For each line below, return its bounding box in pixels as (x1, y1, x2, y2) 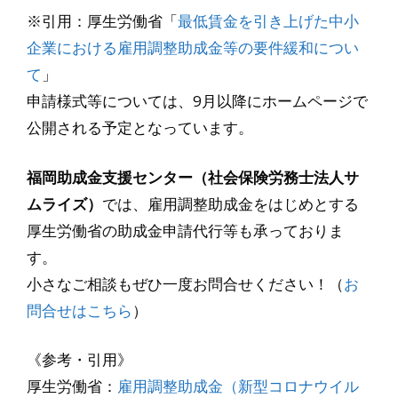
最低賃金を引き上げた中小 (178, 11, 359, 32)
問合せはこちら (27, 299, 132, 321)
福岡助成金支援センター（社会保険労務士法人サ (27, 166, 359, 187)
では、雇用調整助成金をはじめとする (102, 193, 359, 214)
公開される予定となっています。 (27, 117, 253, 139)
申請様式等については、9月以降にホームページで (27, 91, 368, 112)
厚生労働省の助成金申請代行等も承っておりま (27, 219, 344, 241)
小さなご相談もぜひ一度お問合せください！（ (27, 273, 344, 294)
